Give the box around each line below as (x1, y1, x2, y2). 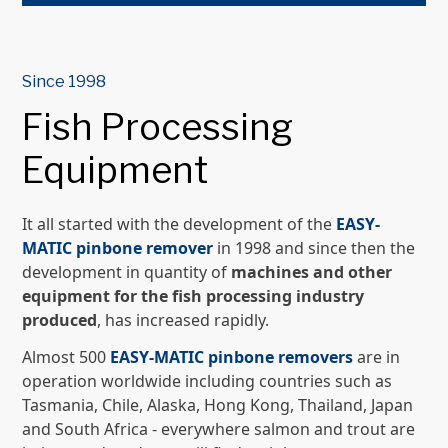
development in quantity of (22, 261, 232, 283)
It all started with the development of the (22, 213, 337, 235)
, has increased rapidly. (97, 309, 270, 331)
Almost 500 (22, 346, 111, 368)
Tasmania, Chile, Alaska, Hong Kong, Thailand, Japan (22, 394, 414, 416)
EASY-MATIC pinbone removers (110, 346, 354, 368)
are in (353, 346, 401, 368)
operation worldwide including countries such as (22, 370, 393, 392)
